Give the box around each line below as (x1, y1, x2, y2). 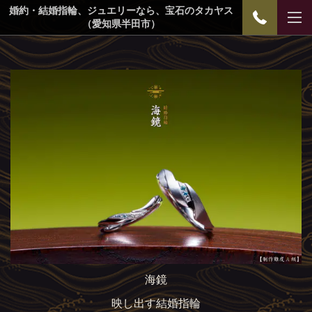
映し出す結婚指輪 (111, 297, 201, 310)
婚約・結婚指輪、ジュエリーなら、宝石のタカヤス (9, 6, 233, 16)
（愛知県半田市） (82, 19, 160, 29)
